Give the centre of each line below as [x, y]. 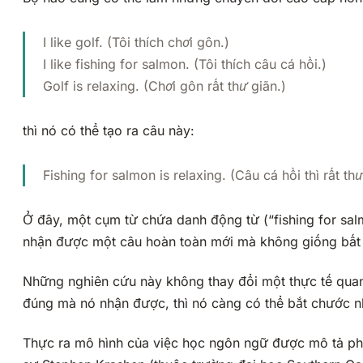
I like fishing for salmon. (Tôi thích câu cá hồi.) [185, 64]
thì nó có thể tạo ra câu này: [109, 131]
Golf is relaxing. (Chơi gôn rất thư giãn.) [164, 86]
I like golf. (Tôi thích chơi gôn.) [136, 43]
